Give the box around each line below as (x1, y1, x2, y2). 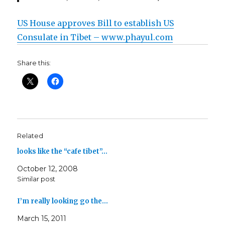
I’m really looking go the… (17, 197, 108, 206)
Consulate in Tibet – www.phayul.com (17, 32, 173, 43)
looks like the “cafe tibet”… (17, 147, 108, 156)
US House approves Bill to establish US (17, 18, 174, 29)
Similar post (17, 175, 56, 183)
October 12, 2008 (17, 164, 78, 174)
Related (17, 132, 44, 140)
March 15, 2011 (17, 214, 67, 223)
